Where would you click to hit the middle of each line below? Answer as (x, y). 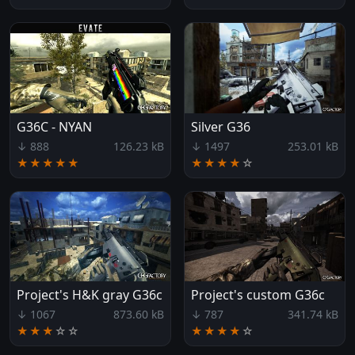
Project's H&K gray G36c (90, 294)
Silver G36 (221, 126)
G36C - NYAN (54, 126)
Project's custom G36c (258, 294)
